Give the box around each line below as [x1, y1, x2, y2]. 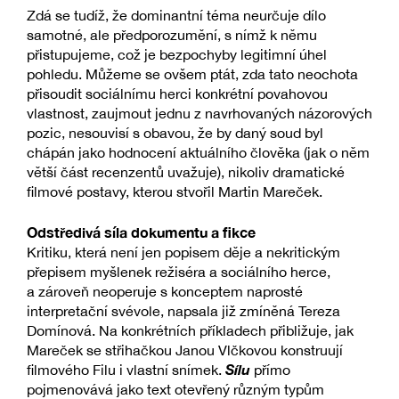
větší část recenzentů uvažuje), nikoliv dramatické [27, 164, 345, 181]
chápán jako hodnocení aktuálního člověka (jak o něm [27, 144, 370, 161]
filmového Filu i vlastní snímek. [27, 362, 225, 379]
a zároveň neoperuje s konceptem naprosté [27, 283, 303, 300]
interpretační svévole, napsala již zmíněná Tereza [27, 303, 340, 320]
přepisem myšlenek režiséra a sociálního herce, [27, 264, 330, 281]
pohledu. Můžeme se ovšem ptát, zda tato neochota [27, 66, 358, 83]
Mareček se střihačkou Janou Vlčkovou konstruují [27, 342, 343, 359]
